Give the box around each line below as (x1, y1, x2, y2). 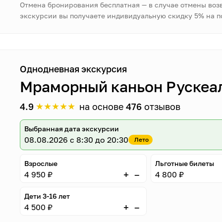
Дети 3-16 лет (24, 192, 70, 200)
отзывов (142, 101, 181, 112)
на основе (79, 101, 126, 112)
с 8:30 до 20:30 (70, 135, 129, 145)
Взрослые (24, 159, 58, 167)
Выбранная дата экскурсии (24, 124, 119, 133)
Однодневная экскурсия (20, 63, 127, 74)
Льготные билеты (155, 159, 214, 167)
